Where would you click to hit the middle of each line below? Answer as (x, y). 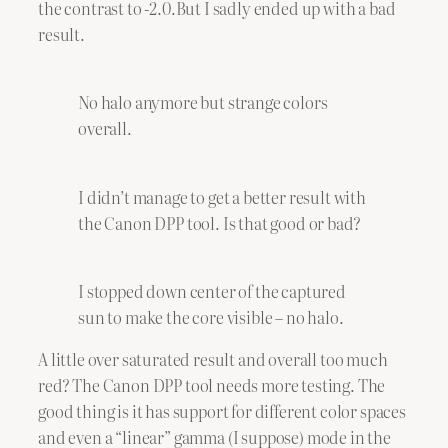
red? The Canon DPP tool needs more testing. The (212, 385)
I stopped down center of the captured (212, 291)
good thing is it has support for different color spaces (222, 411)
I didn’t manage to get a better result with (222, 196)
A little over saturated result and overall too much (213, 359)
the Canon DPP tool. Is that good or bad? (219, 222)
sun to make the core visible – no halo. (211, 317)
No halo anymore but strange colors (203, 102)
